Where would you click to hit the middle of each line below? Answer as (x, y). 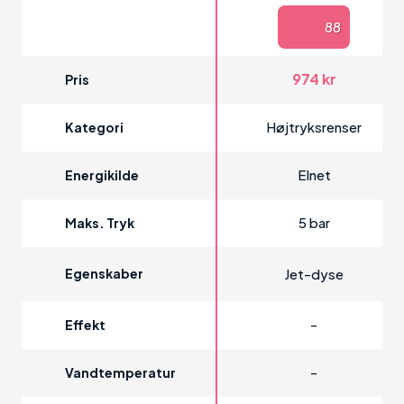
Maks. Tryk (100, 223)
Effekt (85, 325)
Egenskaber (104, 274)
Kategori (94, 128)
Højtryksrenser (314, 127)
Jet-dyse (314, 274)
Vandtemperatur (120, 373)
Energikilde (102, 175)
